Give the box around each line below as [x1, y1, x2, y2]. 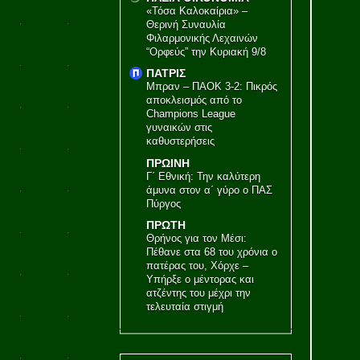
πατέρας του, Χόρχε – [145, 260, 248, 272]
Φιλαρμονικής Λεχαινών [145, 31, 258, 44]
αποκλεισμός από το [145, 94, 242, 107]
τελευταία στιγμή [145, 301, 223, 313]
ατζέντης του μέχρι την [145, 287, 251, 300]
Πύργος [145, 197, 181, 210]
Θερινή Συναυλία [145, 18, 226, 31]
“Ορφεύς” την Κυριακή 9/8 [145, 45, 266, 58]
